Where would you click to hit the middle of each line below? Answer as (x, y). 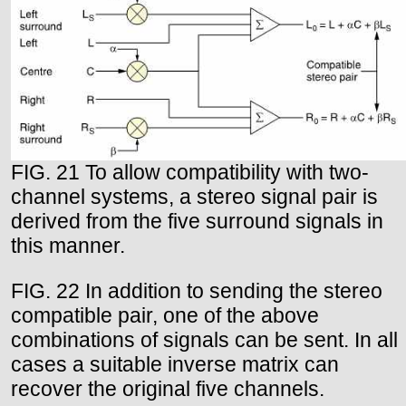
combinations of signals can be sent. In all (204, 339)
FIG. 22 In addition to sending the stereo (197, 290)
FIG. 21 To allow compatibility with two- (190, 172)
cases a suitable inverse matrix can (175, 364)
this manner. (68, 245)
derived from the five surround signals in (197, 221)
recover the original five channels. (168, 388)
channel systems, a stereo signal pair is (194, 196)
